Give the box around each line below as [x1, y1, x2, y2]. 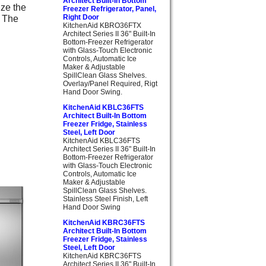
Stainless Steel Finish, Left [63, 195, 148, 204]
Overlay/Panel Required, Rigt [63, 79, 157, 88]
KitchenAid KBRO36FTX [63, 21, 141, 30]
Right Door [63, 12, 99, 21]
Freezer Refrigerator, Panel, [63, 4, 156, 13]
